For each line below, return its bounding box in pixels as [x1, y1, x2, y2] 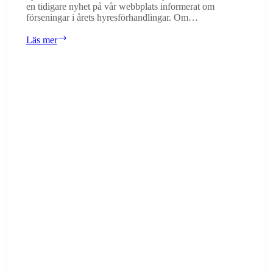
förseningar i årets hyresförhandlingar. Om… [26, 12, 198, 23]
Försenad [66, 32, 102, 43]
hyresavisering [66, 43, 122, 54]
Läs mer [26, 34, 57, 45]
